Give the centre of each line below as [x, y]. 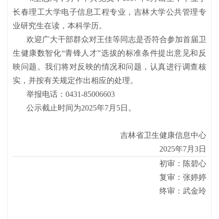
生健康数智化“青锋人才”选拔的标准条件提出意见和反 [109, 53]
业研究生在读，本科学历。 [60, 26]
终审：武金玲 [183, 191]
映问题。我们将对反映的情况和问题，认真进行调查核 [109, 67]
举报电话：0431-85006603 [64, 94]
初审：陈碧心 [183, 164]
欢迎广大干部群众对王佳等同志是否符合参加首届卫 [109, 39]
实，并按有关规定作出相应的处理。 [75, 80]
